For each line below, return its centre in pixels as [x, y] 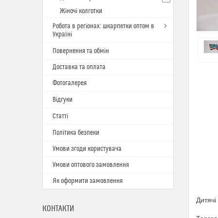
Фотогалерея [70, 83]
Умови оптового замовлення [91, 165]
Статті [60, 116]
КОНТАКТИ [58, 209]
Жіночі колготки [81, 11]
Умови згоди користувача [87, 149]
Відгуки [63, 100]
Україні [62, 35]
